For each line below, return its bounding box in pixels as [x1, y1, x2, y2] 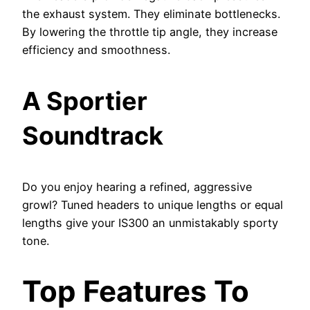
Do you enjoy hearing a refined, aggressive [22, 179, 252, 194]
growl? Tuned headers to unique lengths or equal [22, 197, 283, 212]
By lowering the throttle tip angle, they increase [22, 24, 277, 39]
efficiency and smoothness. [22, 42, 170, 57]
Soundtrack [22, 120, 163, 151]
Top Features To [22, 273, 249, 309]
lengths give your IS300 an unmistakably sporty [22, 215, 278, 230]
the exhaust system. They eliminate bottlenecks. [22, 6, 280, 21]
